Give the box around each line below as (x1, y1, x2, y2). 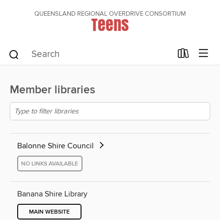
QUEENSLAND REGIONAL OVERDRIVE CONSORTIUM (34, 10, 186, 18)
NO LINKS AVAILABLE (21, 160, 79, 167)
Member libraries (10, 83, 95, 98)
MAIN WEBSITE (29, 208, 70, 216)
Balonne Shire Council (17, 141, 96, 151)
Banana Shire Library (17, 189, 87, 199)
